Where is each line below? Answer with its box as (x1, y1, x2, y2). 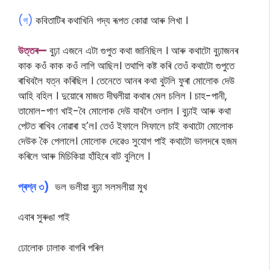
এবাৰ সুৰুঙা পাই (18, 210, 70, 224)
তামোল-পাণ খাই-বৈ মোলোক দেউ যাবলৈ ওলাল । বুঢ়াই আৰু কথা (18, 104, 231, 118)
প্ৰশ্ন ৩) (18, 179, 49, 194)
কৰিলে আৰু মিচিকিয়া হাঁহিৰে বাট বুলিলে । (18, 149, 150, 163)
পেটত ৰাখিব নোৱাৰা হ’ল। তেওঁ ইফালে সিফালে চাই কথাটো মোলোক (18, 119, 233, 133)
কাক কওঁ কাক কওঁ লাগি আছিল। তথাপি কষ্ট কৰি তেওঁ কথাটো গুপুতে (18, 58, 234, 73)
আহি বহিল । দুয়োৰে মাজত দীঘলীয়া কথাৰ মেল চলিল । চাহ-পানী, (18, 89, 227, 103)
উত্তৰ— (18, 43, 49, 58)
